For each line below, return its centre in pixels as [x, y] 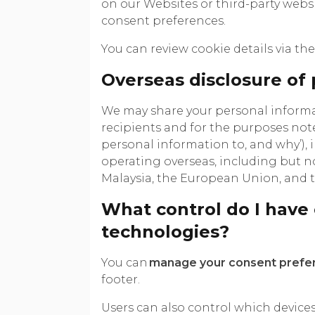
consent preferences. [163, 20]
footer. [121, 279]
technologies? [165, 231]
